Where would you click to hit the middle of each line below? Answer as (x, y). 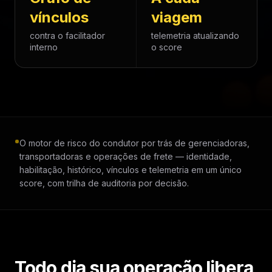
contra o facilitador (67, 36)
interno (44, 47)
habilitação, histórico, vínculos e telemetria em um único (131, 170)
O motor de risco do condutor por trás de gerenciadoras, (134, 143)
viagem (176, 17)
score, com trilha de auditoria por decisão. (104, 183)
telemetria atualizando (195, 36)
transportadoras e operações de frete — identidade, (126, 156)
